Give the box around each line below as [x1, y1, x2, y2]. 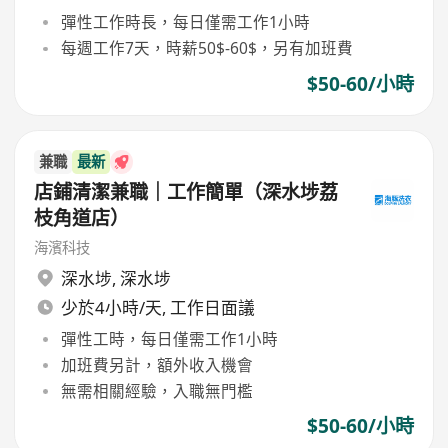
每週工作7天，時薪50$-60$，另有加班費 [60, 37, 353, 60]
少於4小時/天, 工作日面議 [60, 295, 255, 319]
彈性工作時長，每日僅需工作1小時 [60, 11, 310, 34]
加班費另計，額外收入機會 [60, 353, 253, 376]
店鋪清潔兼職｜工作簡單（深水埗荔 [34, 178, 339, 205]
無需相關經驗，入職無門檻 [60, 380, 253, 403]
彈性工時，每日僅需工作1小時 [60, 327, 278, 350]
